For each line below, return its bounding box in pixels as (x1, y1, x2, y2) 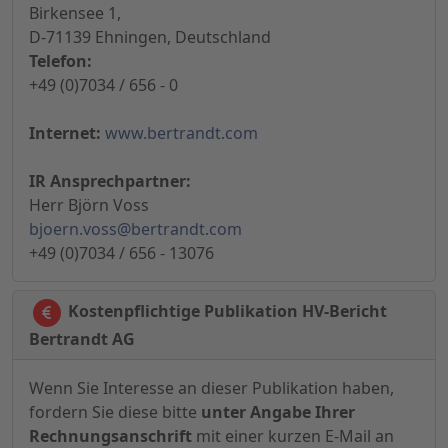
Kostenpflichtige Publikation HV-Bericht (64, 300, 387, 323)
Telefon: (29, 50, 92, 73)
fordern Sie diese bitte (29, 401, 201, 424)
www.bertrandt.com (105, 122, 258, 145)
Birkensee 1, (29, 2, 121, 25)
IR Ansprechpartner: (29, 170, 191, 193)
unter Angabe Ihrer (201, 401, 355, 424)
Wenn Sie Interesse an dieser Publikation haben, (29, 377, 394, 400)
